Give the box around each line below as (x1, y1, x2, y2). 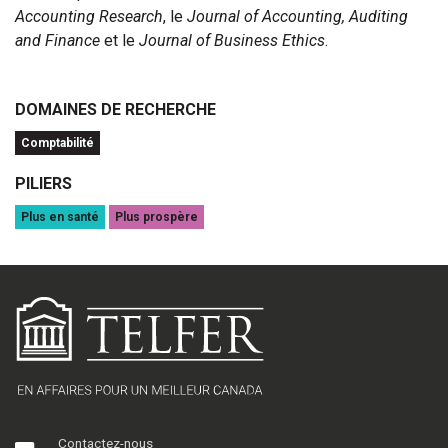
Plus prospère (115, 210, 198, 225)
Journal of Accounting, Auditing (187, 7, 408, 27)
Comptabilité (21, 136, 94, 151)
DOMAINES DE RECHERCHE (15, 100, 216, 120)
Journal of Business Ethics (139, 31, 325, 51)
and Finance (15, 31, 100, 51)
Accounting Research (15, 7, 163, 27)
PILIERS (15, 174, 72, 194)
